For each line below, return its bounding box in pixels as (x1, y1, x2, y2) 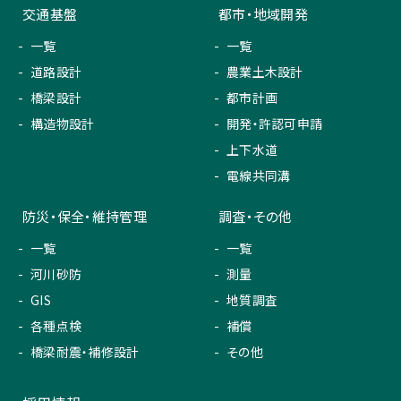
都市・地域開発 (218, 4, 308, 24)
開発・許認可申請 (226, 115, 323, 133)
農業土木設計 (226, 63, 303, 81)
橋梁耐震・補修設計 (30, 343, 140, 362)
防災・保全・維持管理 (22, 207, 147, 226)
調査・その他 (218, 207, 293, 226)
